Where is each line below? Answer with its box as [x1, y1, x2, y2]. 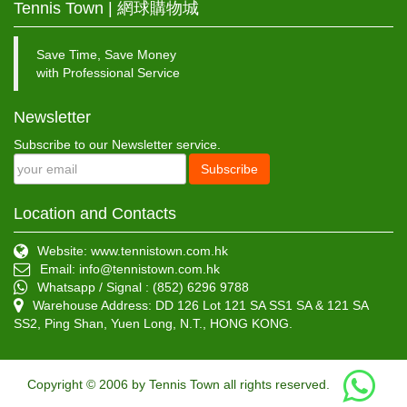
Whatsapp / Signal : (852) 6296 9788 [37, 280, 249, 295]
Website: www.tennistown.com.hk [37, 243, 228, 259]
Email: [40, 262, 79, 277]
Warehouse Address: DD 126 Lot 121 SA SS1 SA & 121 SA [33, 298, 368, 313]
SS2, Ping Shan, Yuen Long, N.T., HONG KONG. [14, 316, 293, 332]
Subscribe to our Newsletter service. [14, 137, 221, 153]
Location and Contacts [14, 204, 176, 223]
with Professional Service [36, 65, 180, 81]
